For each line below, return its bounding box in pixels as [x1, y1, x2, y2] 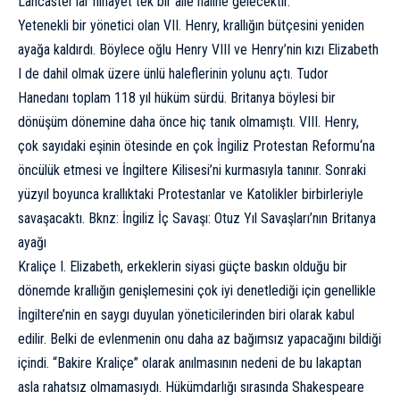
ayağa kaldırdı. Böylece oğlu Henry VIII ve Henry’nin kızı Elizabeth [18, 41, 379, 59]
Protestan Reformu [253, 137, 360, 155]
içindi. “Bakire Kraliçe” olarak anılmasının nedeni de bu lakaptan [18, 354, 362, 372]
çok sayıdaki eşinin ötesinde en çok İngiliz [18, 137, 253, 155]
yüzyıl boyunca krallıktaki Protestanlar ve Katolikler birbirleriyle [18, 186, 363, 204]
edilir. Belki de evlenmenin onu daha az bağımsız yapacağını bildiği [18, 330, 381, 348]
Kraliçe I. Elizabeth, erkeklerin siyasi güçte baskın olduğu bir [18, 258, 347, 276]
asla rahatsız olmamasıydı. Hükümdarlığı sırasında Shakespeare [18, 379, 364, 396]
